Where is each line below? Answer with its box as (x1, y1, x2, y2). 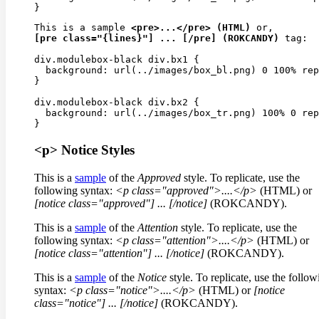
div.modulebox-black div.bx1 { (34, 54, 199, 66)
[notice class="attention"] (34, 246, 155, 259)
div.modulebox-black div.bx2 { (34, 97, 199, 108)
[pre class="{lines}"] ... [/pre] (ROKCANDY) (34, 33, 279, 44)
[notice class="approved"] (34, 197, 157, 209)
